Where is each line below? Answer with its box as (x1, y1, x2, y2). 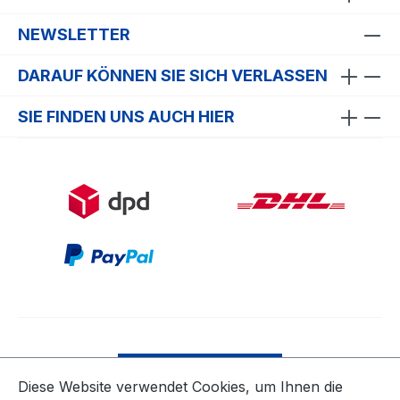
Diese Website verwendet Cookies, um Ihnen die (18, 378, 343, 396)
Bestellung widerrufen (129, 363, 271, 379)
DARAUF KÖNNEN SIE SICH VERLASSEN (18, 66, 328, 85)
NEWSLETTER (18, 25, 130, 44)
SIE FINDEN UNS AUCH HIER (18, 107, 235, 126)
